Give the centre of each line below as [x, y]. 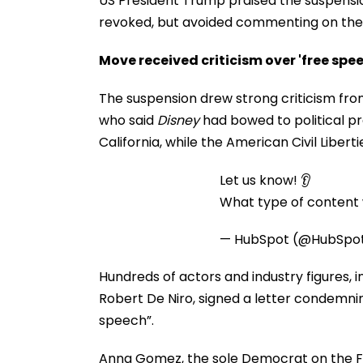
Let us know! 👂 [265, 180]
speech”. [126, 320]
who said [128, 120]
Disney [178, 120]
